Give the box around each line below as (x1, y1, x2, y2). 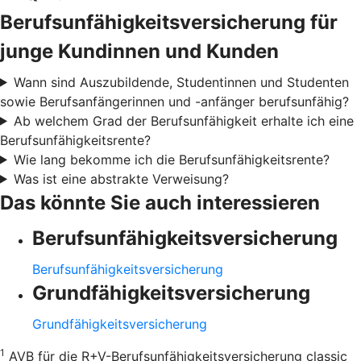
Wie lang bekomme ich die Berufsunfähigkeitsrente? (13, 151, 330, 168)
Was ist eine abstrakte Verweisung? (13, 170, 229, 187)
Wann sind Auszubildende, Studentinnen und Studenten (13, 73, 349, 90)
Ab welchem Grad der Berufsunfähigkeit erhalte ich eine (13, 112, 354, 129)
